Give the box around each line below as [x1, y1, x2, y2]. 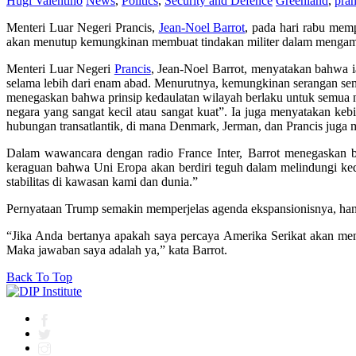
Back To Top [6, 270, 72, 284]
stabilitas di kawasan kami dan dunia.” [6, 175, 198, 189]
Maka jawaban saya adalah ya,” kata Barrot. [6, 243, 227, 257]
